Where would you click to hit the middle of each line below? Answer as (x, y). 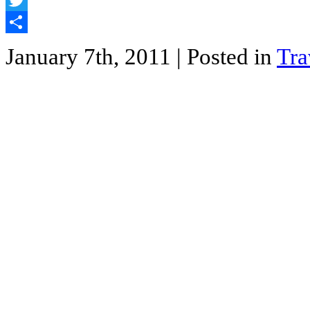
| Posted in (227, 56)
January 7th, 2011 (91, 56)
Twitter (21, 21)
